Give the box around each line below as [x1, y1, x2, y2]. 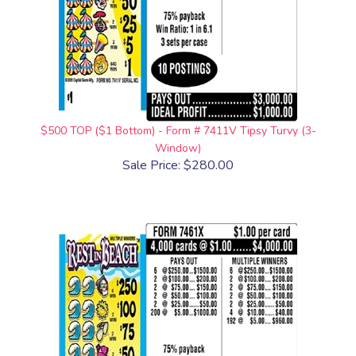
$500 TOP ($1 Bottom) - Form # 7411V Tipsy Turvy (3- [40, 123, 316, 138]
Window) [155, 141, 201, 156]
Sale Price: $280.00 [122, 157, 234, 174]
